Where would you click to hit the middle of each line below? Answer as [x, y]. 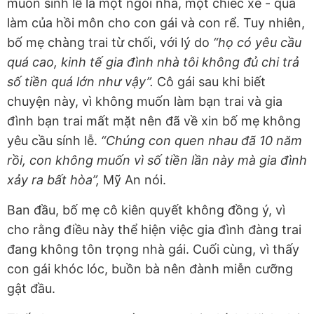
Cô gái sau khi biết [210, 82]
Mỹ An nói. [135, 180]
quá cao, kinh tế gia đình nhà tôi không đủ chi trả [153, 62]
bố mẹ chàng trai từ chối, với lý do [110, 43]
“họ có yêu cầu [257, 43]
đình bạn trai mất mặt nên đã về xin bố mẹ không [154, 121]
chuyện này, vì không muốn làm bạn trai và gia [145, 102]
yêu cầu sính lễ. [52, 141]
